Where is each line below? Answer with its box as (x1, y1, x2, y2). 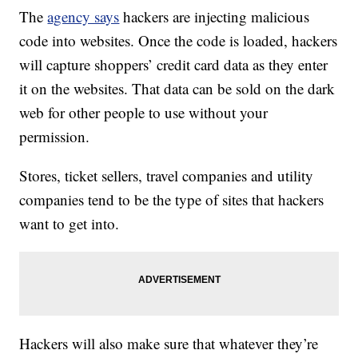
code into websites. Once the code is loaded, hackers (19, 30, 338, 51)
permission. (19, 126, 90, 147)
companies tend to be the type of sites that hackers (19, 189, 324, 210)
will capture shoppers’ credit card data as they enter (19, 54, 328, 75)
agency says (47, 6, 120, 27)
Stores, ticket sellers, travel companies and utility (19, 165, 314, 186)
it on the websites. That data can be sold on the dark (19, 78, 336, 99)
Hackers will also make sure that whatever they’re (19, 333, 319, 354)
